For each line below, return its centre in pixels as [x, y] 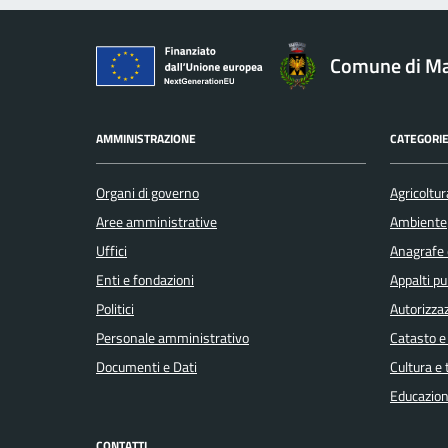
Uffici [111, 250]
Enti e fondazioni [145, 279]
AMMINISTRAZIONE [146, 139]
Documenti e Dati [146, 366]
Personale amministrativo [172, 337]
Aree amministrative [156, 221]
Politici [115, 308]
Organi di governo [147, 192]
